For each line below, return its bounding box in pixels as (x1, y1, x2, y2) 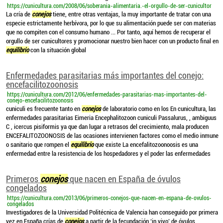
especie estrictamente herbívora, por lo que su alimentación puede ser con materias (6, 19, 216, 27)
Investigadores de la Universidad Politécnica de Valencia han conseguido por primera (6, 209, 218, 216)
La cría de (6, 10, 32, 18)
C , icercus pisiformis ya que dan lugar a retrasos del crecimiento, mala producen (6, 123, 209, 130)
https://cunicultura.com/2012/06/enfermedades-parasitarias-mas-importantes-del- (7, 91, 207, 98)
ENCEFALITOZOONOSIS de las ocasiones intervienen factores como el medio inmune (6, 132, 219, 139)
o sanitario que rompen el (6, 141, 71, 148)
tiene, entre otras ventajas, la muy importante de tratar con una (51, 10, 211, 18)
